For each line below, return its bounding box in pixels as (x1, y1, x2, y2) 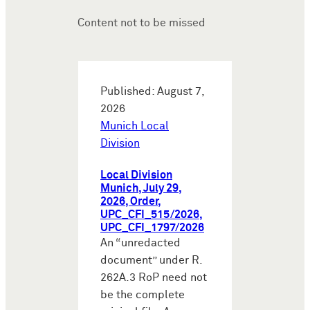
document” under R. (100, 254, 202, 266)
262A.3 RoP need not (100, 271, 207, 284)
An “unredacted (100, 237, 181, 249)
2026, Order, (100, 195, 161, 208)
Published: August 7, (100, 85, 204, 98)
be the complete (100, 289, 185, 301)
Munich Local (100, 120, 169, 132)
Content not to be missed (77, 17, 206, 30)
